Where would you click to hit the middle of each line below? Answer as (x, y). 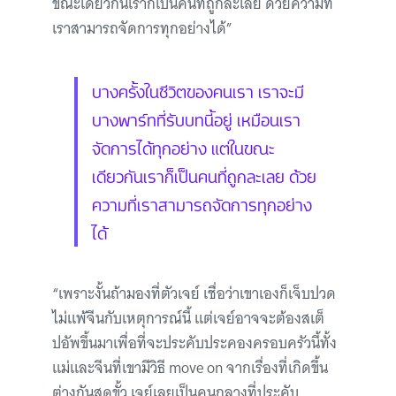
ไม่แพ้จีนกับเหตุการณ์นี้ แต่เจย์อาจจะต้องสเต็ (188, 319)
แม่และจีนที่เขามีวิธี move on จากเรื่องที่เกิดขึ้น (190, 368)
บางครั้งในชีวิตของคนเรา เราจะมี (198, 91)
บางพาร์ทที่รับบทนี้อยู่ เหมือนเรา (196, 119)
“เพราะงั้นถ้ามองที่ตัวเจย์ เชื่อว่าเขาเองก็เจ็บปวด (194, 294)
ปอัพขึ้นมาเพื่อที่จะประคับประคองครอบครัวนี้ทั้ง (194, 343)
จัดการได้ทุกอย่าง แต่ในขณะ (183, 147)
